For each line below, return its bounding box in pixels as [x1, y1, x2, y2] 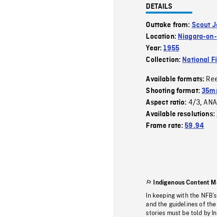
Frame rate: [146, 122, 185, 130]
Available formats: [146, 75, 206, 83]
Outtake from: [146, 21, 192, 29]
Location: [146, 32, 178, 41]
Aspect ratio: [146, 98, 188, 107]
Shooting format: [146, 87, 202, 95]
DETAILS [146, 2, 173, 11]
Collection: [146, 56, 183, 64]
